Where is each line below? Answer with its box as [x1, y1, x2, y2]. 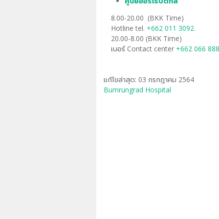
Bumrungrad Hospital [103, 85, 171, 95]
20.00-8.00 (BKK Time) [110, 34, 182, 44]
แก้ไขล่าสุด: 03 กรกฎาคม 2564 [103, 75, 194, 85]
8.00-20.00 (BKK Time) [110, 13, 184, 23]
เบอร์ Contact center [110, 44, 176, 54]
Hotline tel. [110, 23, 147, 33]
